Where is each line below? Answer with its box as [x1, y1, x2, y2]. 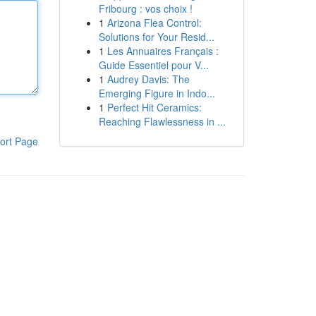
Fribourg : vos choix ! [98, 1, 193, 16]
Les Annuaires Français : [107, 44, 219, 58]
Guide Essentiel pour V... [98, 58, 209, 72]
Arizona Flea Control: [107, 16, 202, 30]
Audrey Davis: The [107, 72, 190, 86]
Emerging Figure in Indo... [98, 86, 215, 100]
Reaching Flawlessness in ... [98, 114, 226, 128]
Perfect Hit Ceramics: [107, 100, 202, 114]
